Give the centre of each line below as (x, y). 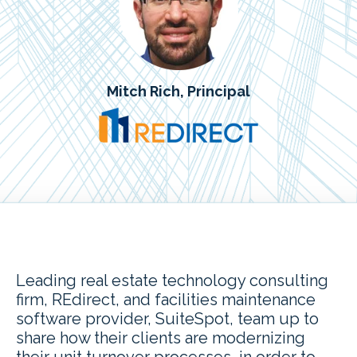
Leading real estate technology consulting (172, 280)
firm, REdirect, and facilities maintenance (166, 299)
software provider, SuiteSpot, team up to (167, 318)
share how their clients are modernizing (161, 337)
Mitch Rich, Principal (178, 91)
